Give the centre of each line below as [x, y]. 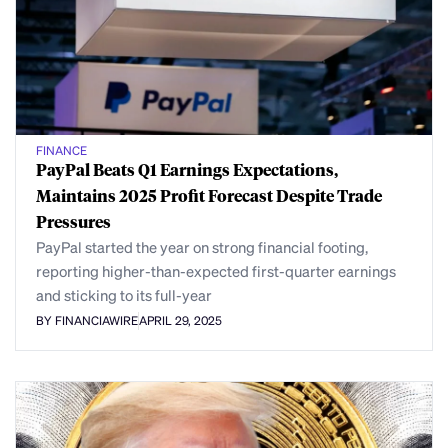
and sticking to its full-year [124, 295]
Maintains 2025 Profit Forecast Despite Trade [209, 196]
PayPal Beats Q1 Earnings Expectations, [187, 170]
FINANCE [61, 151]
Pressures [73, 222]
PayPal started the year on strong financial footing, [202, 247]
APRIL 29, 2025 [180, 320]
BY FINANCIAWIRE [87, 320]
